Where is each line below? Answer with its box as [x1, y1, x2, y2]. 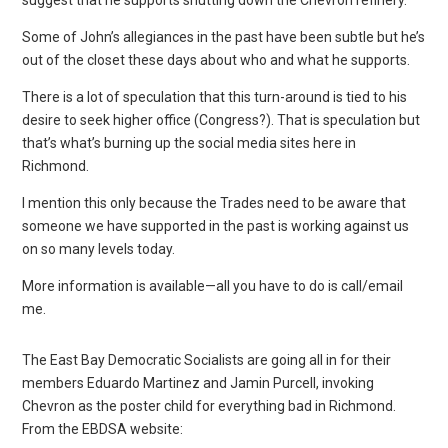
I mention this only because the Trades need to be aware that [22, 194, 407, 211]
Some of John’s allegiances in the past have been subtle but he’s [22, 28, 426, 45]
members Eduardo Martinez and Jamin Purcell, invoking [22, 374, 375, 391]
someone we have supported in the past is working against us [22, 217, 410, 234]
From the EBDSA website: [22, 420, 184, 437]
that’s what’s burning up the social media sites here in [22, 134, 357, 151]
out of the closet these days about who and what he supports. [22, 51, 411, 68]
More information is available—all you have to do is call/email [22, 277, 404, 294]
